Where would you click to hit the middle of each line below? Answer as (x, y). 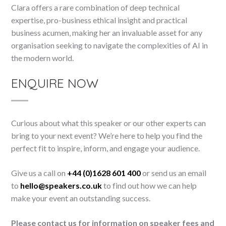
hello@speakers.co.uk (61, 185)
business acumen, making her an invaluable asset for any (107, 33)
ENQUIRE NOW (55, 83)
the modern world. (43, 58)
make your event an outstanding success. (81, 198)
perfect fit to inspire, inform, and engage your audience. (106, 148)
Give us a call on (39, 173)
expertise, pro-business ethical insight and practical (99, 20)
